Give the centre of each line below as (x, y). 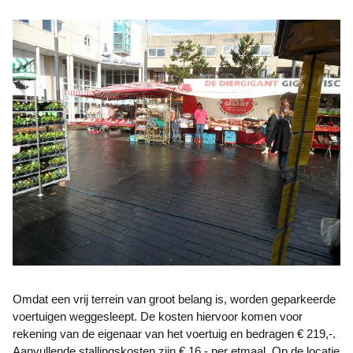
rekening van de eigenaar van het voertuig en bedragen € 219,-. (174, 334)
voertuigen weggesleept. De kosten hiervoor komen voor (158, 316)
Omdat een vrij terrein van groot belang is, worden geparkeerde (17, 299)
